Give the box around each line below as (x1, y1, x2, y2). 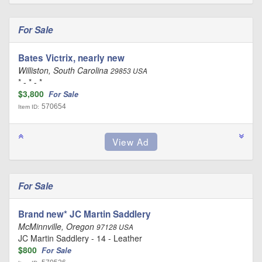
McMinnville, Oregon (18, 220, 96, 232)
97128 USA (96, 222, 133, 232)
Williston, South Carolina (18, 64, 111, 76)
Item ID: (18, 104, 39, 110)
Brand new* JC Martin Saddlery (18, 208, 151, 220)
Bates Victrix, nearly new (18, 51, 125, 64)
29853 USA (111, 66, 147, 75)
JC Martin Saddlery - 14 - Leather (18, 232, 142, 244)
